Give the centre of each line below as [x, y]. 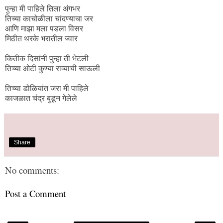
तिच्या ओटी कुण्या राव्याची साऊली [53, 69]
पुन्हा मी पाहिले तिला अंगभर [43, 9]
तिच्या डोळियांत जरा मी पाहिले [47, 89]
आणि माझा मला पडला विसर [44, 29]
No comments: [32, 170]
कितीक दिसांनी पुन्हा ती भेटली [47, 59]
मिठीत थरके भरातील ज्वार [41, 39]
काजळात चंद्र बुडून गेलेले [41, 99]
